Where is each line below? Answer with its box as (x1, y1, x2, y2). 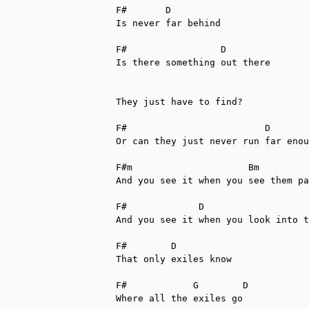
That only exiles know (116, 253, 232, 264)
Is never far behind (116, 17, 221, 28)
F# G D (116, 279, 248, 290)
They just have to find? (116, 96, 243, 107)
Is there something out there (116, 57, 270, 68)
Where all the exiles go (116, 292, 243, 303)
